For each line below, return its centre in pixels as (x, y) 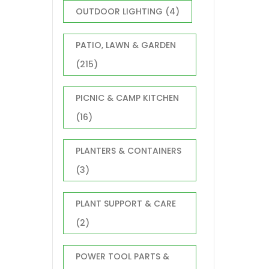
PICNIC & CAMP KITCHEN (127, 98)
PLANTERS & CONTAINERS (128, 151)
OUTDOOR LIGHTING (119, 11)
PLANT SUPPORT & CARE (126, 204)
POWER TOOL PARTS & (122, 256)
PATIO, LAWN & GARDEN (126, 45)
